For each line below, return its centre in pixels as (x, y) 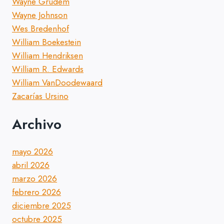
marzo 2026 (34, 179)
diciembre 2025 (41, 206)
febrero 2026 (36, 192)
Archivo (37, 124)
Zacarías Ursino (40, 96)
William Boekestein (46, 42)
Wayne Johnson (40, 15)
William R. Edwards (48, 69)
